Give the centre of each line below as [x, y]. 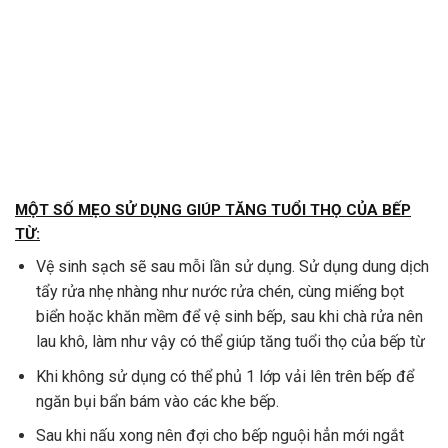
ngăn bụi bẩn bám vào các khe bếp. [157, 401]
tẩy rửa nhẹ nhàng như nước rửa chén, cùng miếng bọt [219, 292]
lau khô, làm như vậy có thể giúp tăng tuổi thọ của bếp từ [230, 342]
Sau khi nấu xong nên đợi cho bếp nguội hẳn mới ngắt [219, 436]
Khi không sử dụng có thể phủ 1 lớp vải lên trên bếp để [224, 376]
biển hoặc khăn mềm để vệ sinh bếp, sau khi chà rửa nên [229, 317]
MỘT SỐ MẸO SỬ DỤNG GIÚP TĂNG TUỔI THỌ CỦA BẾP [213, 209]
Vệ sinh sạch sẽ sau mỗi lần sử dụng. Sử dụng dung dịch [232, 267]
